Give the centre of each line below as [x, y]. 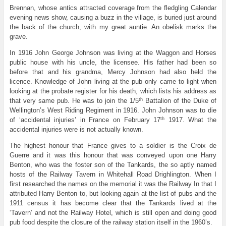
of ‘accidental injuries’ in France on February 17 [85, 120]
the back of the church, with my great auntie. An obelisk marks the [113, 27]
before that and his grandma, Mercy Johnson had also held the [113, 72]
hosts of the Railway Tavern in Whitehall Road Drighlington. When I [113, 175]
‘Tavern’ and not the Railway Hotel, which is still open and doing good [113, 213]
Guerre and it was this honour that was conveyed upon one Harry [113, 155]
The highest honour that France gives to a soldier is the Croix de [113, 146]
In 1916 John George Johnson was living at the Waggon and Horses [113, 53]
